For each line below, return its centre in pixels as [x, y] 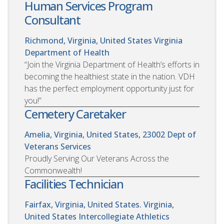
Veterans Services [58, 147]
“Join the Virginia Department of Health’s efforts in [112, 65]
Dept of [181, 135]
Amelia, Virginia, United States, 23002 [95, 135]
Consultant [53, 20]
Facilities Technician [74, 184]
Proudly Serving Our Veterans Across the [97, 159]
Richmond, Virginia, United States [88, 41]
